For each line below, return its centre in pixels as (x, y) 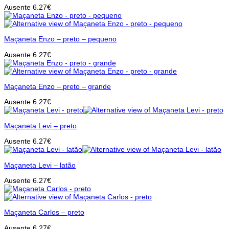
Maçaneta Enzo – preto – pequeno (60, 39)
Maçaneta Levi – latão (40, 165)
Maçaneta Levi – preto (40, 125)
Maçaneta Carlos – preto (44, 212)
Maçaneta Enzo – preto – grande (58, 86)
